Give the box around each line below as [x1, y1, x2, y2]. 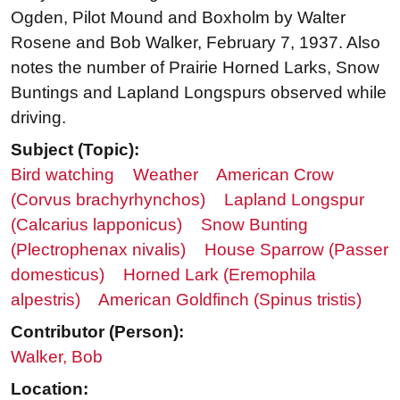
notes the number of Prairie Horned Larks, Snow [11, 58, 379, 78]
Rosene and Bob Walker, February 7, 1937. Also [11, 33, 380, 53]
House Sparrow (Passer [204, 240, 388, 260]
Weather [133, 165, 198, 185]
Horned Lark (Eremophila [123, 265, 316, 285]
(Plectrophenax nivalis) [11, 240, 186, 260]
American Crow [216, 165, 334, 185]
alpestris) [11, 290, 80, 310]
